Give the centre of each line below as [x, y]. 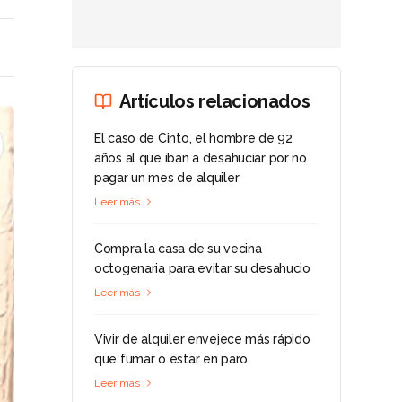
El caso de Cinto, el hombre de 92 [193, 138]
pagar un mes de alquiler [167, 178]
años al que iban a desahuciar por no [201, 158]
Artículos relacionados [215, 101]
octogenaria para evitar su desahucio [202, 268]
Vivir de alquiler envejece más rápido [202, 339]
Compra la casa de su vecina [178, 249]
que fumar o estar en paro [171, 359]
